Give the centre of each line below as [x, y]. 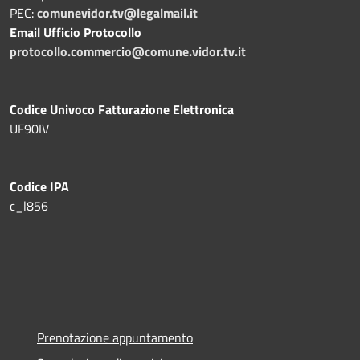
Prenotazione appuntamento [115, 337]
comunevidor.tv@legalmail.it [117, 12]
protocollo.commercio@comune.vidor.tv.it [128, 51]
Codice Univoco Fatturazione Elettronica [122, 109]
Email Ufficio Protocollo [76, 32]
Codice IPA [39, 186]
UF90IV [29, 128]
